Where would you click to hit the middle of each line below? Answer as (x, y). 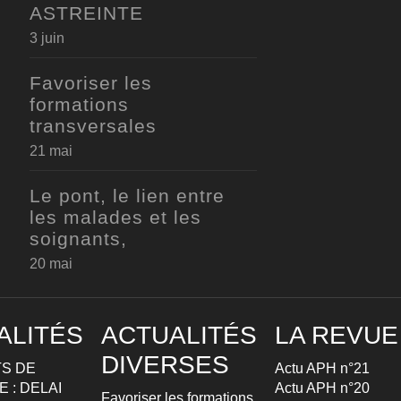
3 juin (47, 38)
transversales (93, 126)
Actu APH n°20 (322, 388)
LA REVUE (337, 335)
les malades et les (115, 217)
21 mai (51, 151)
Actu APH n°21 (322, 368)
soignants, (78, 239)
